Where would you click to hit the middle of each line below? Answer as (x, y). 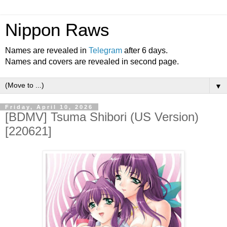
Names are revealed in (47, 50)
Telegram (105, 50)
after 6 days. (145, 50)
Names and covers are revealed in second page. (92, 62)
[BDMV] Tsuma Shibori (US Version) (102, 117)
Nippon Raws (57, 30)
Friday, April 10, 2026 (49, 107)
